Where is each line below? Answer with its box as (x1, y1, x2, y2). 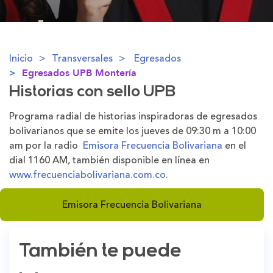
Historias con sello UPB (9, 84, 175, 101)
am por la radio (9, 138, 83, 153)
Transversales (52, 51, 113, 66)
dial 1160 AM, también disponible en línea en (9, 153, 210, 168)
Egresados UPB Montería (22, 66, 136, 80)
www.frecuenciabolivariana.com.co (9, 168, 166, 182)
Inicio (9, 51, 33, 66)
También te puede (19, 242, 182, 261)
